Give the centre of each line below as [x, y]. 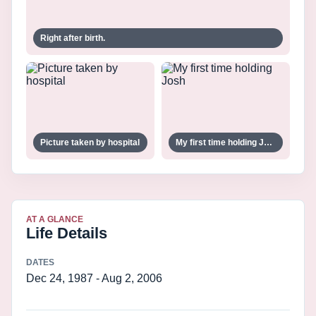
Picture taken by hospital [90, 142]
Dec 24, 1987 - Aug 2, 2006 [94, 278]
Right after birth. [73, 38]
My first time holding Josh [268, 142]
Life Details [67, 233]
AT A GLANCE [55, 219]
